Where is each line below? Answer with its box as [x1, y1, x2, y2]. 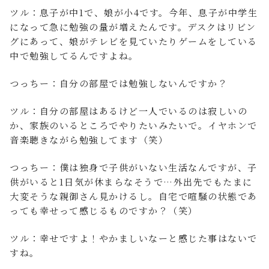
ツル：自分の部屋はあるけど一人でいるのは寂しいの [10, 104, 247, 117]
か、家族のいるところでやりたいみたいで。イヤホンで [10, 119, 258, 131]
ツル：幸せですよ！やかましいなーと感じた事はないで [10, 232, 258, 244]
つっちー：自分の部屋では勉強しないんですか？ [10, 77, 228, 89]
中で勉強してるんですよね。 [10, 49, 139, 62]
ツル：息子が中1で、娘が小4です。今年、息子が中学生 [10, 6, 258, 19]
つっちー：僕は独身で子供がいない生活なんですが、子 [10, 161, 258, 174]
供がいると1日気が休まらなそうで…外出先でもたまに [10, 175, 253, 188]
